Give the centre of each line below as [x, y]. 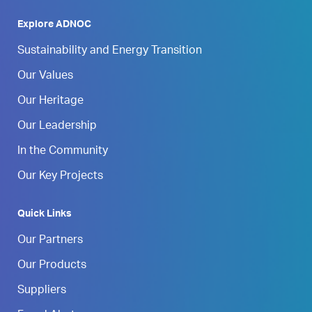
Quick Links [45, 214]
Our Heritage [50, 101]
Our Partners [50, 241]
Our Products [52, 266]
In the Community [63, 151]
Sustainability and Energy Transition [110, 51]
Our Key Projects [60, 177]
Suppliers [42, 291]
